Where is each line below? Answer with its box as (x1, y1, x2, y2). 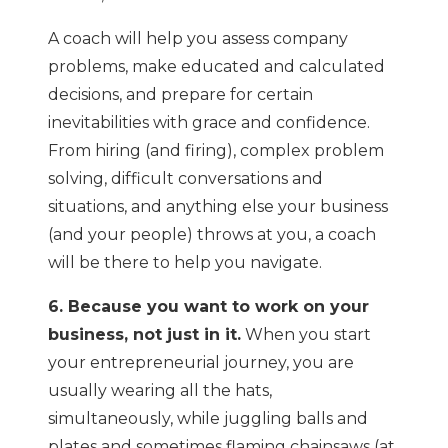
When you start (241, 325, 371, 345)
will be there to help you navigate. (48, 253, 322, 273)
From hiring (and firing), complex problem (48, 141, 384, 161)
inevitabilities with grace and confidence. (48, 113, 370, 133)
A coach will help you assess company (48, 29, 348, 49)
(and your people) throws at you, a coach (48, 225, 376, 245)
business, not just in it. (48, 325, 241, 345)
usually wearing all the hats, (48, 381, 272, 401)
